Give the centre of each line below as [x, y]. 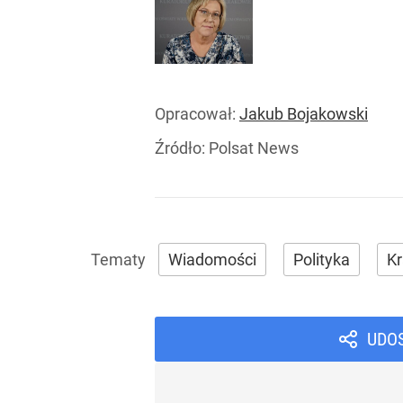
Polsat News [254, 148]
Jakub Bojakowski [304, 114]
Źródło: [182, 148]
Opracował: [197, 114]
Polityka [322, 260]
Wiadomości [212, 260]
